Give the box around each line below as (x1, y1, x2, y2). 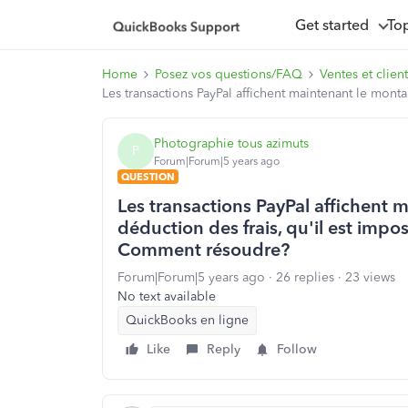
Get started (294, 15, 376, 34)
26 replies (276, 270, 334, 285)
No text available (117, 289, 216, 304)
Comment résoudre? (117, 239, 290, 260)
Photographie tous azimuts (154, 135, 309, 151)
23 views (345, 270, 395, 285)
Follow (277, 342, 317, 357)
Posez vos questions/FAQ (155, 66, 302, 82)
